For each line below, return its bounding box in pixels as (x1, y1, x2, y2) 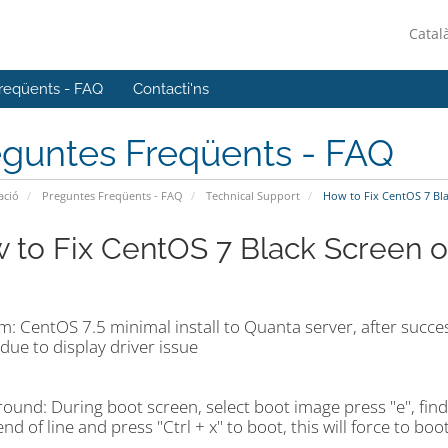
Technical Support (205, 188, 300, 203)
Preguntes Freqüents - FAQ (41, 188, 183, 203)
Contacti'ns (133, 80, 209, 98)
